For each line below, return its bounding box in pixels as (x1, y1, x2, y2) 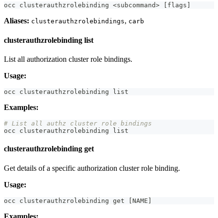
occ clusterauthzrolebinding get (4, 197, 128, 204)
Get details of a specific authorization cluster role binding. (4, 163, 180, 172)
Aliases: (4, 17, 29, 25)
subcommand (117, 1, 156, 9)
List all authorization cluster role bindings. (4, 55, 132, 63)
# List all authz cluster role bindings (4, 120, 152, 127)
